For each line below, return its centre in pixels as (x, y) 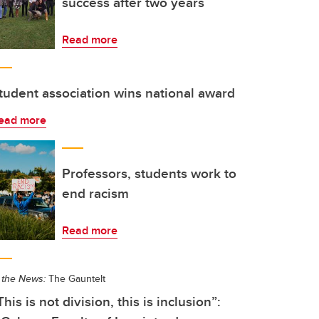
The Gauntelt (75, 278)
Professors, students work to (149, 173)
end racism (95, 193)
